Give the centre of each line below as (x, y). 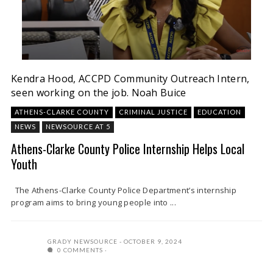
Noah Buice (159, 93)
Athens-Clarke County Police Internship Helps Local (128, 149)
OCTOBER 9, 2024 (153, 241)
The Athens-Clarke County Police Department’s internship (124, 190)
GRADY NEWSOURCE (83, 241)
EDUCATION (219, 112)
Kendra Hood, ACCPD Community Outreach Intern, (130, 79)
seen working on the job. (70, 93)
